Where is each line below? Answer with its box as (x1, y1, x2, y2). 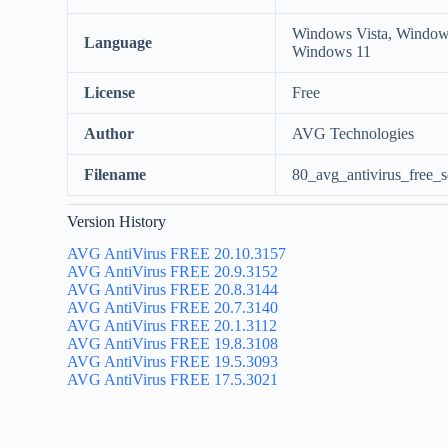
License (84, 83, 136, 101)
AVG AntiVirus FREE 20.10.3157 (67, 245, 287, 263)
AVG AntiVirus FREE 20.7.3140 (67, 299, 279, 317)
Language (84, 33, 153, 51)
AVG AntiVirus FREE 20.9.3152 (67, 263, 279, 281)
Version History (67, 212, 167, 230)
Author (84, 124, 135, 142)
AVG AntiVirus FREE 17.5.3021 (67, 371, 279, 389)
